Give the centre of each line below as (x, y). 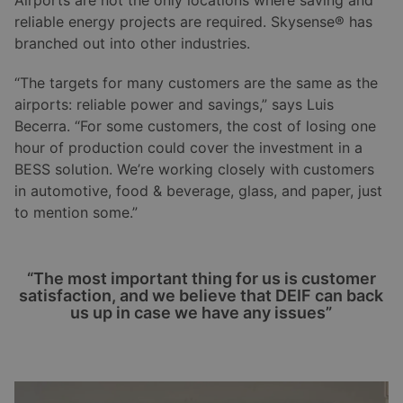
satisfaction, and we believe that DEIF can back (201, 295)
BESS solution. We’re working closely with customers (194, 169)
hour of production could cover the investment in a (188, 147)
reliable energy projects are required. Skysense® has (193, 21)
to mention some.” (76, 212)
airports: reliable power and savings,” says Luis (174, 104)
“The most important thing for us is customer (201, 278)
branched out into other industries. (132, 43)
